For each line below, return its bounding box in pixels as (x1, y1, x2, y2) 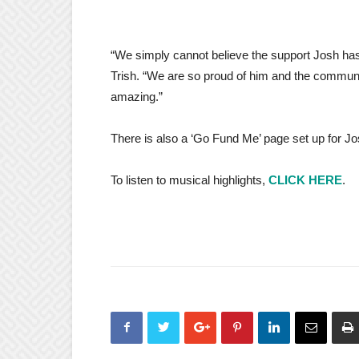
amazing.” (111, 89, 163, 103)
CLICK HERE (268, 172, 342, 187)
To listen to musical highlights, (111, 172, 268, 187)
